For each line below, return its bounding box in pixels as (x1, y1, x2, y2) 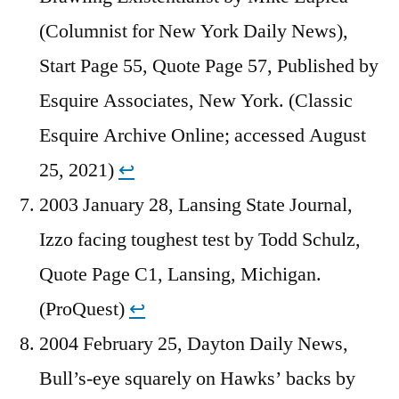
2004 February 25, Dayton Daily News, (39, 330, 348, 356)
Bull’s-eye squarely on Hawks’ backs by (39, 365, 355, 391)
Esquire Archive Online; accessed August (39, 122, 366, 148)
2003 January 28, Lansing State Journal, (39, 191, 353, 217)
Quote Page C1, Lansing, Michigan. (39, 261, 322, 287)
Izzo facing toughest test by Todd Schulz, (39, 226, 361, 252)
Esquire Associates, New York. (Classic (39, 87, 353, 113)
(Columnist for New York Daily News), (39, 18, 348, 44)
